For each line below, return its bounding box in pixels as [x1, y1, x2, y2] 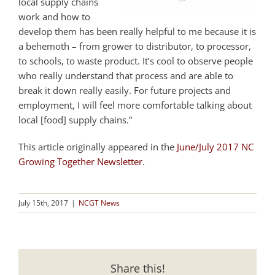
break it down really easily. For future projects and [18, 83, 231, 96]
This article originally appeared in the [18, 140, 177, 153]
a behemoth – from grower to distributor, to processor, [18, 39, 251, 52]
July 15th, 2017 [18, 197, 68, 208]
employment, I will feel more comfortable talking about [18, 98, 252, 111]
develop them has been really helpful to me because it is [18, 25, 256, 37]
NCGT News [79, 197, 120, 208]
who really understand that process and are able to [18, 69, 233, 82]
